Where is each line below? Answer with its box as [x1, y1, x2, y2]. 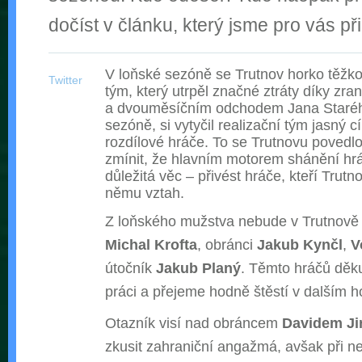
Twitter [48, 74, 82, 87]
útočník [105, 259, 156, 277]
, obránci [197, 236, 257, 254]
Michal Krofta [105, 236, 197, 254]
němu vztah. [105, 184, 184, 202]
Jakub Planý [156, 259, 241, 277]
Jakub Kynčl [257, 236, 343, 254]
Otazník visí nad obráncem [105, 314, 282, 332]
